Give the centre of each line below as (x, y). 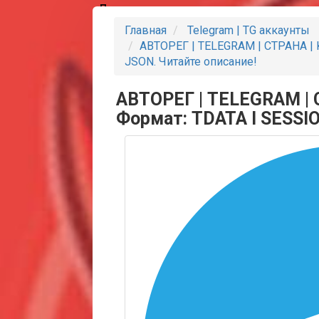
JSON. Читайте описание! (191, 62)
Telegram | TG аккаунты (247, 31)
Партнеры (125, 9)
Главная (146, 31)
